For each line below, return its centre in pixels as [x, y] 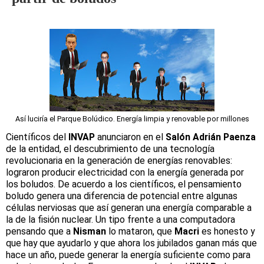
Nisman [90, 232]
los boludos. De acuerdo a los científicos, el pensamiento [124, 184]
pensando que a [39, 232]
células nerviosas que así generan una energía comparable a [129, 208]
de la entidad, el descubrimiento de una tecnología [110, 149]
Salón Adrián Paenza [211, 137]
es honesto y [227, 232]
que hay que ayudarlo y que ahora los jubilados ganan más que [131, 243]
